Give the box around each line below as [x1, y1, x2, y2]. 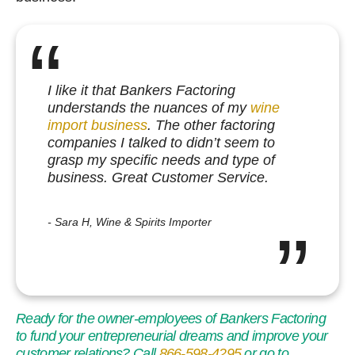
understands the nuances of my [48, 99, 250, 116]
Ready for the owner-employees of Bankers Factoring [16, 310, 326, 326]
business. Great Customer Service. [48, 169, 269, 185]
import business [48, 116, 147, 133]
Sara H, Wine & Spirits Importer [55, 215, 212, 228]
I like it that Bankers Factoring [48, 82, 235, 98]
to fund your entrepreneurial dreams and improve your [16, 327, 328, 344]
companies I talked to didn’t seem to [48, 134, 275, 151]
